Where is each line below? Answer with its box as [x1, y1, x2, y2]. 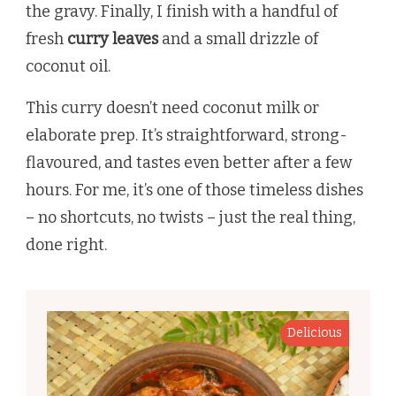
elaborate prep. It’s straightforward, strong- [26, 125, 347, 145]
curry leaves [67, 28, 158, 49]
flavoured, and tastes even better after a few [26, 152, 352, 172]
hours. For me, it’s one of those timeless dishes [26, 179, 363, 200]
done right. [26, 234, 107, 255]
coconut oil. [26, 56, 110, 76]
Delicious [287, 324, 342, 340]
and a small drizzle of [158, 28, 318, 49]
